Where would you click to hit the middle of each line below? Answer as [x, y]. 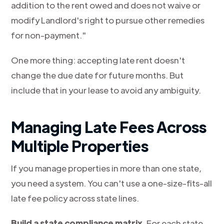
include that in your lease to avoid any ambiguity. [106, 90]
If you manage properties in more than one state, [106, 168]
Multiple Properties [80, 146]
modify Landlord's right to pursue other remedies [108, 20]
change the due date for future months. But [97, 75]
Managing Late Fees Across [109, 127]
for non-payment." [49, 35]
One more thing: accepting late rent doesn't [98, 60]
